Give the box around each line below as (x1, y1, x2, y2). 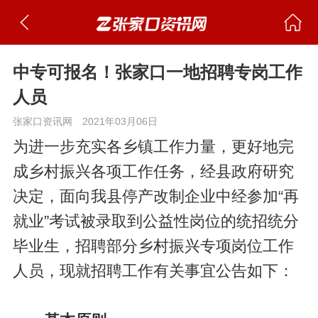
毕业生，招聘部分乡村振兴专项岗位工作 (12, 237, 294, 255)
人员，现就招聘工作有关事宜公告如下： (12, 262, 294, 280)
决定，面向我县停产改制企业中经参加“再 (12, 187, 299, 205)
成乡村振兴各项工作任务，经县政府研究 (12, 163, 294, 180)
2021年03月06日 (82, 116, 158, 127)
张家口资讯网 (12, 116, 72, 127)
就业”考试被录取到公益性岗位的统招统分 (12, 212, 299, 230)
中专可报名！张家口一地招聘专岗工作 (12, 62, 302, 82)
